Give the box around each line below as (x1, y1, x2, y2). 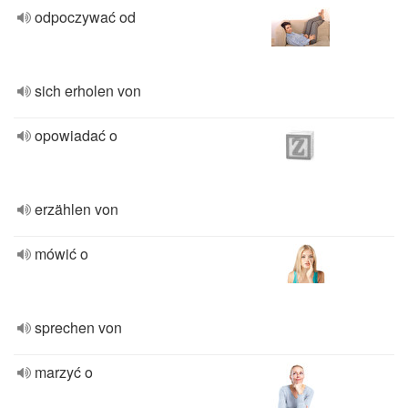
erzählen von (35, 199, 118, 219)
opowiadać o (35, 125, 117, 146)
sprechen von (35, 317, 122, 338)
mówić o (35, 243, 88, 264)
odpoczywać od (35, 6, 136, 27)
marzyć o (35, 362, 93, 382)
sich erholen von (35, 80, 141, 101)
